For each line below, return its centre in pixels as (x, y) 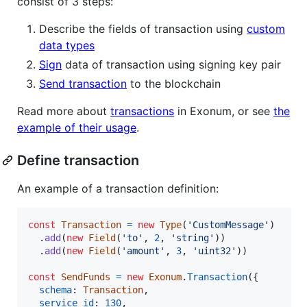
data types (67, 45)
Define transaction (78, 160)
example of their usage (77, 127)
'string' (193, 237)
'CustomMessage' (228, 224)
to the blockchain (174, 83)
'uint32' (214, 250)
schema (56, 290)
